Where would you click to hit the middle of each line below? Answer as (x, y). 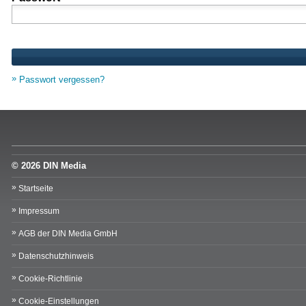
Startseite (36, 189)
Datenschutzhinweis (56, 256)
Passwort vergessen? (62, 80)
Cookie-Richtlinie (51, 279)
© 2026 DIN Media (49, 166)
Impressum (39, 211)
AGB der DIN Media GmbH (68, 234)
